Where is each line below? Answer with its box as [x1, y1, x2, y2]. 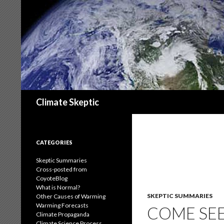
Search [23, 90, 46, 100]
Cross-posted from [36, 165, 87, 173]
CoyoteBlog [36, 174, 67, 182]
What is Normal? [36, 183, 80, 191]
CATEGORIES [36, 139, 72, 145]
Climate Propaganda [36, 210, 89, 218]
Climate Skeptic [36, 96, 99, 107]
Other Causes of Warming [36, 192, 105, 200]
